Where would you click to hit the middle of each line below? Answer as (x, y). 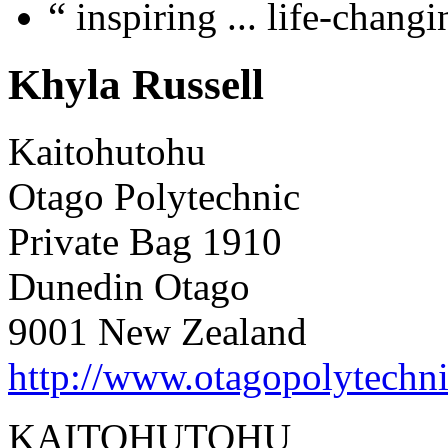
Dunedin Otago (129, 287)
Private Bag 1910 (145, 242)
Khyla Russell (136, 85)
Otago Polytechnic (154, 197)
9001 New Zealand (157, 332)
